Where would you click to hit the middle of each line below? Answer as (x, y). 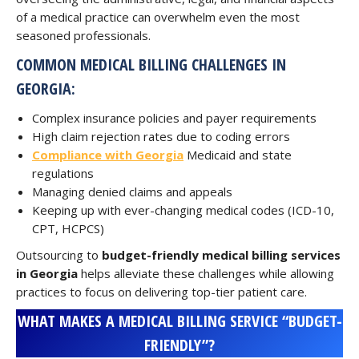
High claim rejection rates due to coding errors (161, 136)
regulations (63, 173)
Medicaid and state (238, 155)
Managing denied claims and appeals (132, 192)
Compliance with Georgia (108, 155)
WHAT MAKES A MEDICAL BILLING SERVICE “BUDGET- (179, 321)
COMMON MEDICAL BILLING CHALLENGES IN (151, 65)
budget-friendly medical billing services (221, 255)
